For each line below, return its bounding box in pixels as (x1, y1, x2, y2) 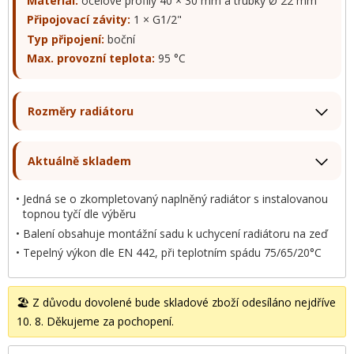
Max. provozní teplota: (26, 51, 155, 66)
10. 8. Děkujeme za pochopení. (17, 313, 174, 329)
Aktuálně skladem (28, 153, 131, 169)
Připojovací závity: (26, 12, 130, 28)
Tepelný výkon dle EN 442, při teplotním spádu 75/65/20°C (23, 245, 322, 261)
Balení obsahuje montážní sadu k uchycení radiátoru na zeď (23, 225, 329, 241)
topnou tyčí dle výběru (23, 206, 137, 222)
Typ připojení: (26, 31, 104, 47)
